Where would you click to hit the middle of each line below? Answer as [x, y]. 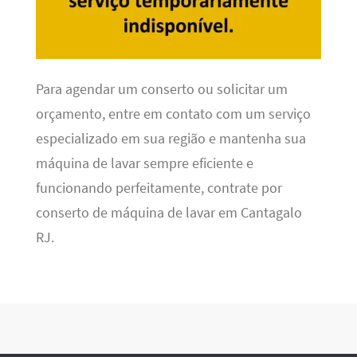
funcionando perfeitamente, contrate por [159, 188]
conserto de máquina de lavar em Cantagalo [169, 212]
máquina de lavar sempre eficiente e [144, 163]
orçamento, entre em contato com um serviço [173, 114]
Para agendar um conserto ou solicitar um [161, 89]
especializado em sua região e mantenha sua [171, 138]
